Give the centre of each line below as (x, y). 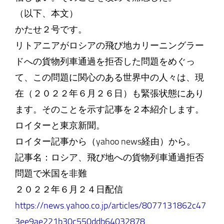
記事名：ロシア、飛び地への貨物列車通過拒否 (109, 157)
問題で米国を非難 (51, 173)
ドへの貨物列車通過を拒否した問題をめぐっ (105, 61)
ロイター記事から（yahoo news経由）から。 (105, 141)
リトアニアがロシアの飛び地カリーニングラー (109, 45)
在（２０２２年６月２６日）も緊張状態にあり (109, 93)
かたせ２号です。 (51, 29)
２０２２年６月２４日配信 (69, 189)
